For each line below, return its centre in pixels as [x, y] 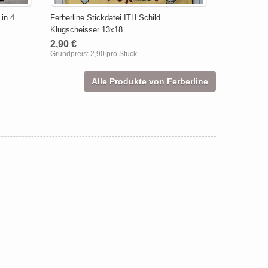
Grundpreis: [70, 54]
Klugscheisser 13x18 [86, 29]
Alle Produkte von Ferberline [150, 81]
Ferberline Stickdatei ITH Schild [105, 17]
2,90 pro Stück [113, 54]
